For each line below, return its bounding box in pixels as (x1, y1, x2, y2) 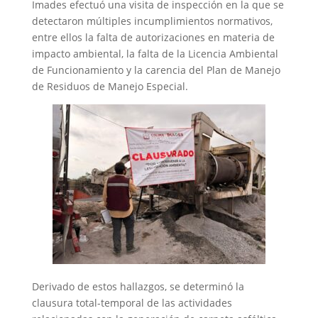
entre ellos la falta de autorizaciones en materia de (31, 30, 275, 44)
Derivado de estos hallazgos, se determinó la (31, 279, 244, 293)
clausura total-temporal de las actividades (31, 295, 232, 309)
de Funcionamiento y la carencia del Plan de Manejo (31, 62, 280, 77)
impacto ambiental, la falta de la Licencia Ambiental (31, 46, 278, 60)
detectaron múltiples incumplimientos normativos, (31, 13, 273, 28)
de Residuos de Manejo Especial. (31, 79, 188, 93)
